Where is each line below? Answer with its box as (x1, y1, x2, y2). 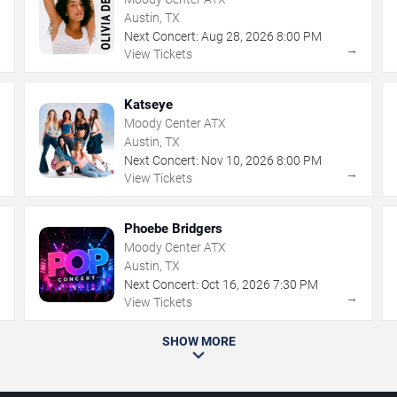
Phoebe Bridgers (124, 220, 223, 237)
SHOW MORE (161, 333, 236, 348)
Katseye (124, 96, 174, 113)
